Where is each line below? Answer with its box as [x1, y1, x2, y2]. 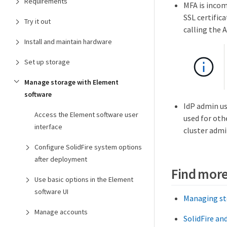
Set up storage [24, 57, 70, 66]
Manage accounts [34, 207, 88, 216]
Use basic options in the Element [34, 175, 133, 184]
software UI [34, 187, 68, 196]
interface [34, 122, 62, 131]
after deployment [34, 155, 87, 164]
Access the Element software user [34, 110, 138, 119]
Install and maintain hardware [24, 37, 112, 46]
